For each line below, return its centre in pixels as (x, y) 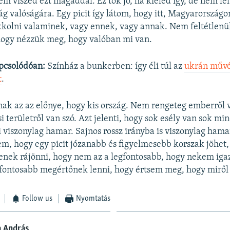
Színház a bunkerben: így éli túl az (115, 66)
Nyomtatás (93, 198)
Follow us (37, 198)
